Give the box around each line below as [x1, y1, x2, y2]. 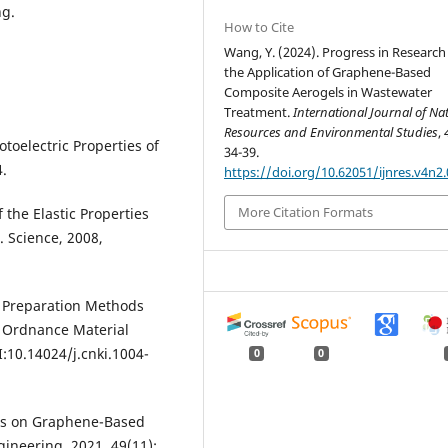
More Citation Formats [238, 203, 374, 222]
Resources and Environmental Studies [224, 123, 439, 142]
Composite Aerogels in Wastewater [224, 83, 433, 102]
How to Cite [224, 18, 295, 37]
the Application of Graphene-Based [224, 63, 432, 82]
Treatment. [224, 103, 294, 122]
